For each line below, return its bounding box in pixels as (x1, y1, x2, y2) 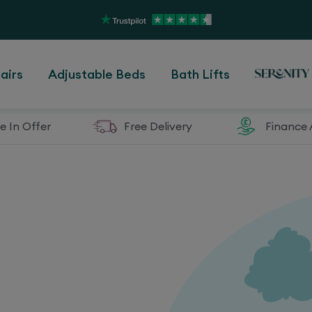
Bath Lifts (170, 65, 230, 82)
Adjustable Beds (47, 65, 146, 82)
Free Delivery (124, 119, 192, 134)
